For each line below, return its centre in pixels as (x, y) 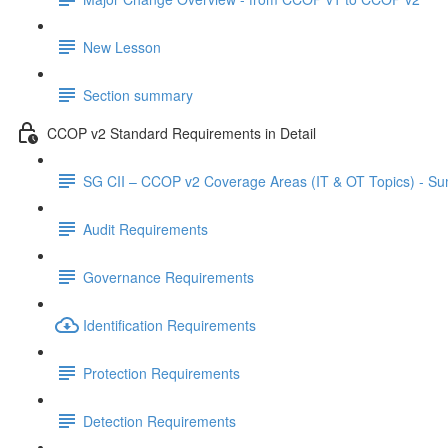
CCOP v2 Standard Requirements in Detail (181, 132)
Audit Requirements (145, 228)
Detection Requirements (159, 420)
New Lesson (122, 46)
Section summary (138, 94)
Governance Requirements (168, 276)
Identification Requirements (169, 324)
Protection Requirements (161, 372)
